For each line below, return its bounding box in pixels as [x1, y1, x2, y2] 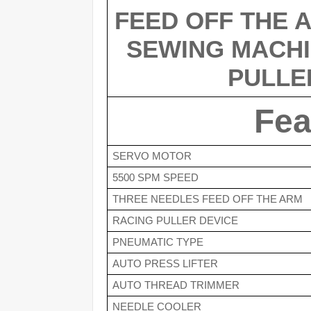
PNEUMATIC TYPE [112, 237, 203, 248]
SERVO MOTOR [112, 151, 192, 162]
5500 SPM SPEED [112, 172, 199, 183]
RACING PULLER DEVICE [112, 215, 238, 226]
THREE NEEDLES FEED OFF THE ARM [112, 194, 305, 205]
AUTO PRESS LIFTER [112, 258, 218, 269]
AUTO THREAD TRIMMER [112, 280, 239, 291]
